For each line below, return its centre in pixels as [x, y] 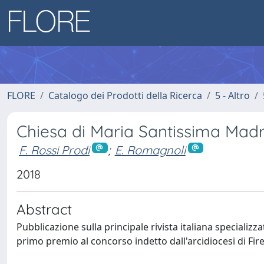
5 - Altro [232, 95]
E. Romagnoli [150, 150]
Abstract [44, 209]
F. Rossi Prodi [54, 150]
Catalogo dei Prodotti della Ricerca [125, 95]
